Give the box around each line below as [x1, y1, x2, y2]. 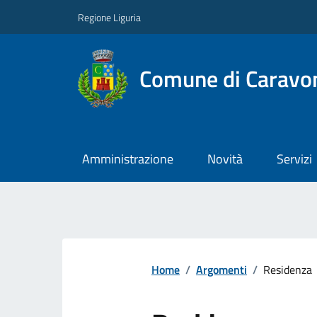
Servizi [276, 149, 312, 169]
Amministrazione [81, 149, 173, 169]
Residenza [263, 261, 312, 279]
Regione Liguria [78, 9, 141, 25]
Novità [207, 149, 243, 169]
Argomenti [196, 261, 247, 279]
